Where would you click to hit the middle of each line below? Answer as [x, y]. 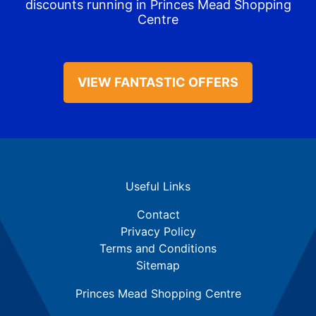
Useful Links [158, 186]
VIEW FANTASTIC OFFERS [158, 82]
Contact [158, 214]
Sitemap [158, 265]
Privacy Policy [158, 231]
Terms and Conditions [158, 248]
